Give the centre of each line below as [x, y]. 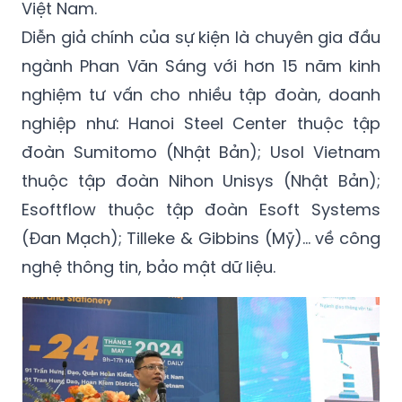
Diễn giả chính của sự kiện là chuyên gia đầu [201, 38]
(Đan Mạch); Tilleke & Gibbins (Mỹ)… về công [201, 239]
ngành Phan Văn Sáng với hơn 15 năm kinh [201, 66]
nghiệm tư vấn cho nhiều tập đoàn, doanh [201, 95]
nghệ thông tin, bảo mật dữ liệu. [149, 267]
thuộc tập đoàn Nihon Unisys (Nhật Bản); [201, 181]
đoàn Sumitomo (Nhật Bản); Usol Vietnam [201, 153]
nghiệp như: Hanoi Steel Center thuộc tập [201, 124]
